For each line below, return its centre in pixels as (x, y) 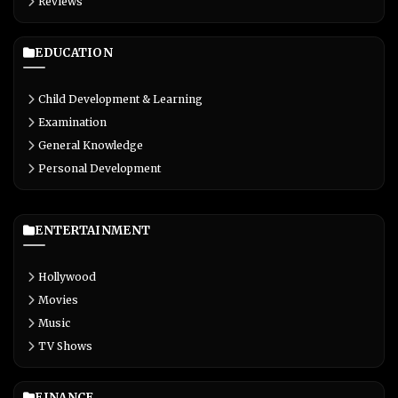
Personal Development (99, 169)
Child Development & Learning (120, 99)
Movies (58, 300)
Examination (72, 123)
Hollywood (67, 277)
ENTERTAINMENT (93, 231)
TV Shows (65, 346)
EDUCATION (74, 53)
